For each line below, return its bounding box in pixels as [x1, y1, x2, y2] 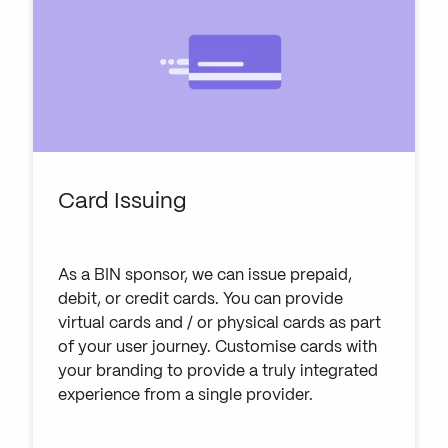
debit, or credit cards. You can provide [58, 291, 344, 307]
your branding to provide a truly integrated [58, 363, 379, 379]
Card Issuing [58, 191, 188, 213]
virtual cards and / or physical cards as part [58, 315, 382, 331]
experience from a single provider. [58, 387, 314, 403]
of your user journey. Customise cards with [58, 339, 378, 355]
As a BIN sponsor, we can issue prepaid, [58, 267, 353, 283]
